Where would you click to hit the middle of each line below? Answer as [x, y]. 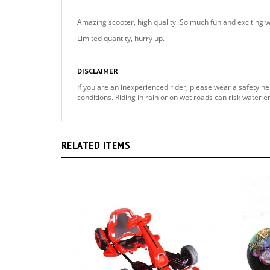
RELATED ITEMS [96, 145]
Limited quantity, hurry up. [121, 38]
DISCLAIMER [98, 71]
